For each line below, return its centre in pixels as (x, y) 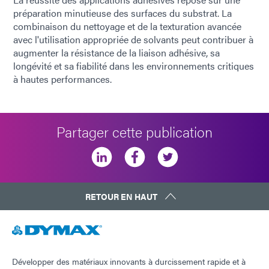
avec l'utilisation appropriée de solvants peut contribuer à (133, 39)
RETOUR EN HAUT (121, 196)
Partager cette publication (134, 131)
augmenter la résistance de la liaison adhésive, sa (116, 52)
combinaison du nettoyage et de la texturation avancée (127, 26)
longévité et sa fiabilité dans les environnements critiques (134, 65)
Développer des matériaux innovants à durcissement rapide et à (129, 261)
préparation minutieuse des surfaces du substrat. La (122, 13)
